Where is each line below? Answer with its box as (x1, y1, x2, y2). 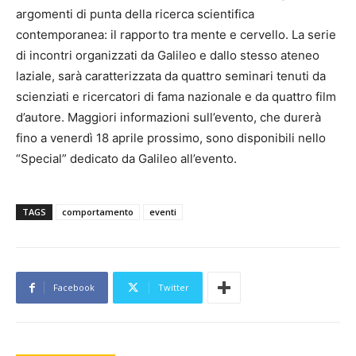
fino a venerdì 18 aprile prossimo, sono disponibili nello (16, 130, 326, 146)
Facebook (53, 281, 95, 294)
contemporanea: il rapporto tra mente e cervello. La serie (16, 27, 336, 43)
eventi (149, 206, 176, 219)
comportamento (62, 206, 133, 219)
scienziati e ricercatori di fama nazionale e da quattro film (16, 89, 336, 105)
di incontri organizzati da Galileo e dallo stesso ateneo (16, 48, 319, 64)
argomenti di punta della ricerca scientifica (16, 6, 254, 22)
